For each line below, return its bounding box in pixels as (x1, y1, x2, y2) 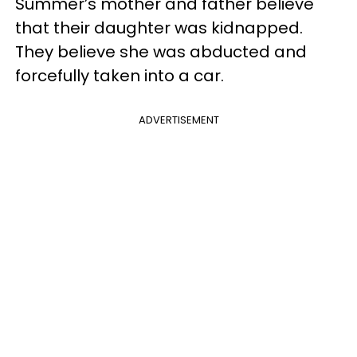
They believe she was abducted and (15, 40, 307, 63)
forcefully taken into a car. (15, 64, 224, 87)
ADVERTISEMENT (138, 112, 219, 127)
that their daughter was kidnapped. (15, 16, 303, 39)
